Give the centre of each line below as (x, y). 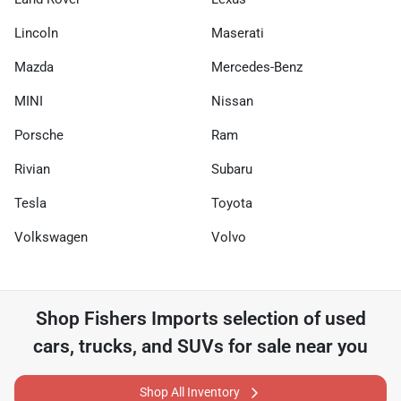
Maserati (238, 34)
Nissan (232, 102)
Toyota (232, 204)
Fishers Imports (151, 319)
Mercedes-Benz (257, 68)
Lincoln (36, 34)
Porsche (39, 136)
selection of (271, 319)
